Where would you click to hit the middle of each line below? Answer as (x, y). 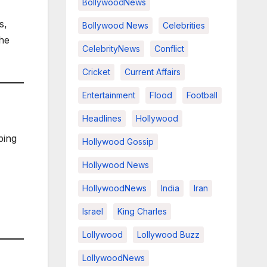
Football (202, 95)
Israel (92, 212)
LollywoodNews (113, 258)
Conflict (169, 49)
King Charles (142, 212)
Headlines (102, 119)
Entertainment (108, 95)
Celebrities (184, 26)
